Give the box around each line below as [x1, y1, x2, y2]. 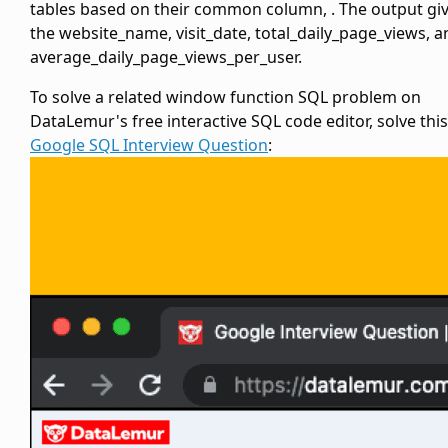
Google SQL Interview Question [30, 134, 268, 157]
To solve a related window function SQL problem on [30, 86, 421, 109]
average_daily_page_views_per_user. [30, 46, 302, 69]
